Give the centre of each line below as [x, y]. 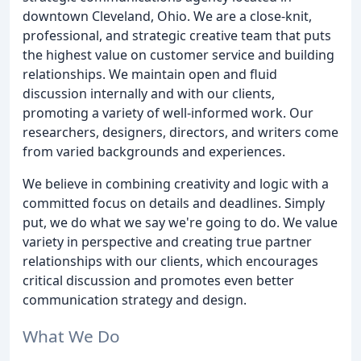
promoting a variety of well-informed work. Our [168, 113]
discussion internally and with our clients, [149, 93]
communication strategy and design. [135, 300]
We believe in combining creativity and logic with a [176, 184]
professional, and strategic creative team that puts [177, 35]
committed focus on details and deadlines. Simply [174, 203]
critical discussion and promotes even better [158, 280]
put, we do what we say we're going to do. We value [180, 222]
